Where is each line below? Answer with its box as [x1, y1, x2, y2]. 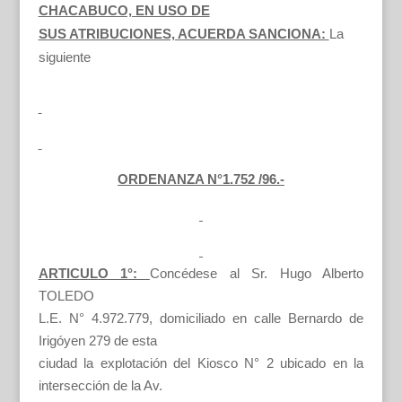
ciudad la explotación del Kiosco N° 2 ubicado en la [38, 355, 364, 371]
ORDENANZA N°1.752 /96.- [117, 171, 284, 187]
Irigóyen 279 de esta [38, 333, 157, 348]
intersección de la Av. [38, 378, 162, 393]
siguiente [38, 49, 91, 65]
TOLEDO [38, 288, 94, 303]
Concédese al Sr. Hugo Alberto [149, 266, 364, 281]
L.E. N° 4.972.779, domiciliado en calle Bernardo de [38, 310, 364, 326]
